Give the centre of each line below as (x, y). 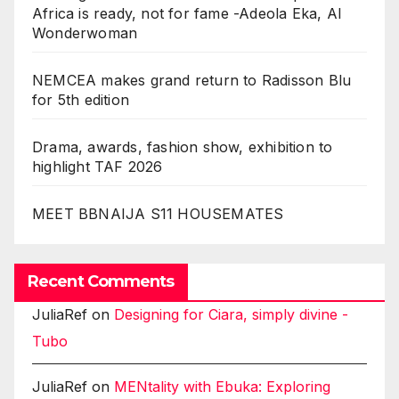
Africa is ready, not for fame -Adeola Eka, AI (187, 14)
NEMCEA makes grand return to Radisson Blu (192, 81)
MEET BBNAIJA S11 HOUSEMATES (158, 214)
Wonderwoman (85, 33)
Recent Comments (101, 282)
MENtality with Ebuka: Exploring (222, 387)
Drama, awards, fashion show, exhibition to (183, 147)
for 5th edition (81, 100)
